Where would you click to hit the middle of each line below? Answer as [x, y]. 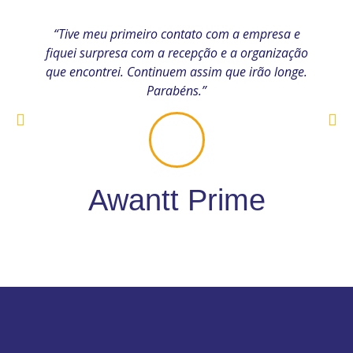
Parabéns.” [176, 90]
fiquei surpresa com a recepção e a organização [176, 52]
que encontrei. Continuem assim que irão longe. [176, 71]
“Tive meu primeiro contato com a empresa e [176, 33]
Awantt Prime [176, 200]
